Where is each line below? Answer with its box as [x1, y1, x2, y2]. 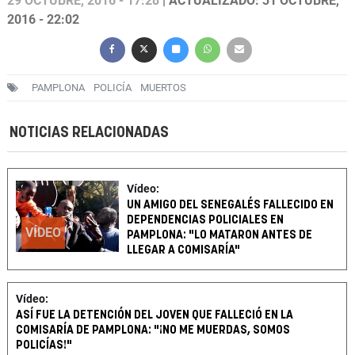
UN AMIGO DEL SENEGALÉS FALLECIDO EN [127, 199, 334, 212]
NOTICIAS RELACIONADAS [10, 125, 169, 141]
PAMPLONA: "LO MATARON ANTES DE [127, 229, 313, 242]
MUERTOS [140, 82, 186, 94]
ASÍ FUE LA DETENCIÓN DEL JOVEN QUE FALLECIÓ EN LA [16, 309, 293, 322]
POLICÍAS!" [16, 339, 72, 352]
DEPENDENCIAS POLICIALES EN [127, 214, 284, 227]
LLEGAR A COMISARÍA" [127, 244, 241, 257]
